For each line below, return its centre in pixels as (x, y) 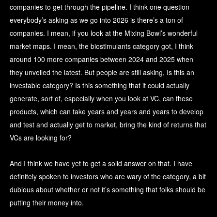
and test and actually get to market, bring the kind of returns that (108, 125)
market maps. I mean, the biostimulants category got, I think (101, 46)
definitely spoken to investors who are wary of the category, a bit (108, 177)
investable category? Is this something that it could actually (100, 85)
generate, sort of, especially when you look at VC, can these (101, 99)
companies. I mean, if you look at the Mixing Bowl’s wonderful (104, 33)
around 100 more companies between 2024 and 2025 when (101, 59)
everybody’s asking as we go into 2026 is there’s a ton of (96, 20)
